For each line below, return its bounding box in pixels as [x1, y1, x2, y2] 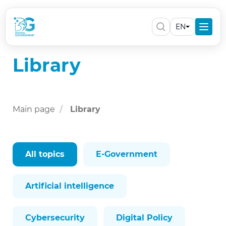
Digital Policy [116, 213, 173, 222]
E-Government [96, 149, 157, 159]
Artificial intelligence [25, 181, 114, 191]
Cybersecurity [25, 213, 85, 222]
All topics [25, 149, 65, 159]
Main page [13, 104, 55, 114]
